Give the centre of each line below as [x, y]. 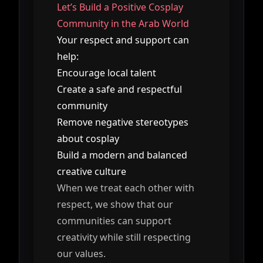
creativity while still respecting [124, 237]
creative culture [92, 171]
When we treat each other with [126, 188]
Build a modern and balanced [122, 155]
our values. [81, 253]
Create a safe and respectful [119, 89]
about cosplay [88, 138]
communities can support [114, 220]
